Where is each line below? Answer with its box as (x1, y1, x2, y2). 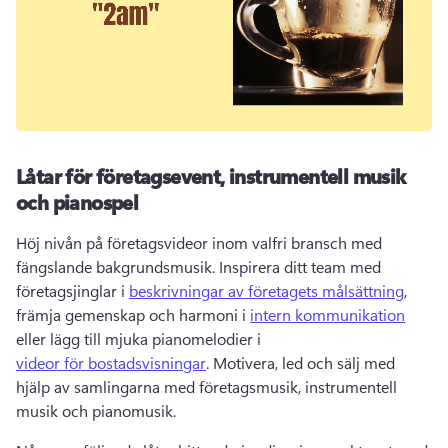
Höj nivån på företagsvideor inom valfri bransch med (16, 232, 382, 253)
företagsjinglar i (16, 280, 129, 301)
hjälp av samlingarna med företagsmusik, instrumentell (16, 376, 397, 397)
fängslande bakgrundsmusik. (16, 256, 219, 277)
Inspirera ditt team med (219, 256, 381, 277)
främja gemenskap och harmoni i (16, 304, 250, 325)
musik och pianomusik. (16, 400, 180, 421)
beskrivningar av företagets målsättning (129, 280, 404, 301)
